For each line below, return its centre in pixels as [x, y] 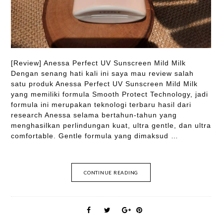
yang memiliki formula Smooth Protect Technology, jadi [109, 94]
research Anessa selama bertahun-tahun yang [94, 115]
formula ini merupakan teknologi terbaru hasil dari [101, 104]
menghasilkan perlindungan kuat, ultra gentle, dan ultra [111, 125]
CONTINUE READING [111, 172]
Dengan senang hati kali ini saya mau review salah [102, 73]
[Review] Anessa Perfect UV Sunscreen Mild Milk [98, 63]
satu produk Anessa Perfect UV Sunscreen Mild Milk [104, 83]
